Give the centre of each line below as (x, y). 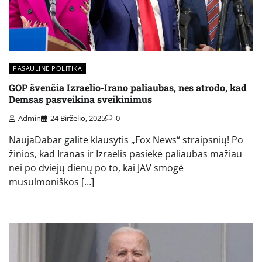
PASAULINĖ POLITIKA (47, 68)
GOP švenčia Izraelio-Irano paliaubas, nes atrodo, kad (128, 87)
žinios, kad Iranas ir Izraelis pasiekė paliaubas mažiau (125, 154)
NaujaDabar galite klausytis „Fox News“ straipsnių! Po (126, 140)
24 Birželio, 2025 (78, 118)
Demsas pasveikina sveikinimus (80, 99)
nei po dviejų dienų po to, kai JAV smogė (96, 168)
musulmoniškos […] (51, 182)
